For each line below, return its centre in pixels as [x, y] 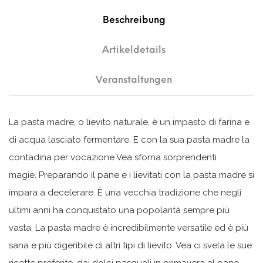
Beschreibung [134, 19]
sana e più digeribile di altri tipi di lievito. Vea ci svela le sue [130, 245]
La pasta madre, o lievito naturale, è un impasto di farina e [129, 122]
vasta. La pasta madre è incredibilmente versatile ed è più [129, 227]
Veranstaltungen [134, 79]
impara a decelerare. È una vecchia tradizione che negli [125, 192]
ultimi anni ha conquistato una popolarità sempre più [119, 210]
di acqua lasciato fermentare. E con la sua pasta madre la [129, 139]
